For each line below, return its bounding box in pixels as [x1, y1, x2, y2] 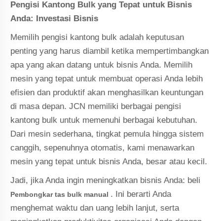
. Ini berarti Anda [110, 189, 172, 199]
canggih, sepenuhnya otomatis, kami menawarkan [10, 143, 195, 152]
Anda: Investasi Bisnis [10, 13, 99, 23]
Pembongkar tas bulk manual [10, 190, 111, 198]
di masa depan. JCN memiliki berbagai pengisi [10, 101, 182, 111]
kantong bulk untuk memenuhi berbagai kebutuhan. [10, 115, 198, 125]
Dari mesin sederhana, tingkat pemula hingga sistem [10, 129, 204, 139]
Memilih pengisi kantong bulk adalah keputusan [10, 32, 184, 42]
